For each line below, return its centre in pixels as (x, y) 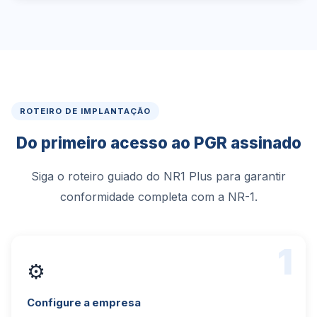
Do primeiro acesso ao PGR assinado (158, 143)
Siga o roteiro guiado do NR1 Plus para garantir (158, 176)
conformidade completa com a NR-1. (158, 197)
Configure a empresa (84, 303)
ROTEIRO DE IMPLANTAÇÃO (85, 111)
